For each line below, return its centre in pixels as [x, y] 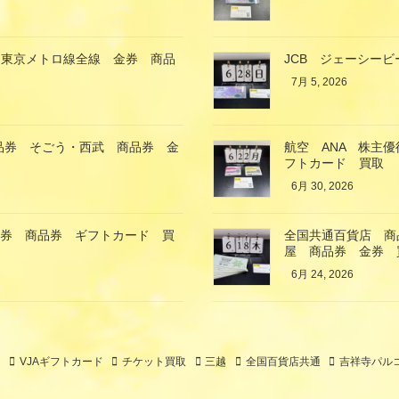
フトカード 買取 [334, 163]
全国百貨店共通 [283, 361]
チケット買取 [154, 361]
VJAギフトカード [61, 361]
